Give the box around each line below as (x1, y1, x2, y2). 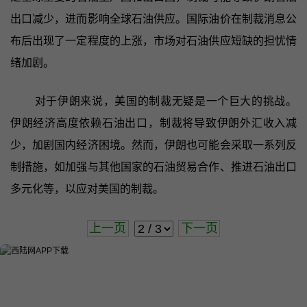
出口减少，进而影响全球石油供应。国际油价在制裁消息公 (10, 12, 297, 25)
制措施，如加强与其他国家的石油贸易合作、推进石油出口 (10, 160, 297, 173)
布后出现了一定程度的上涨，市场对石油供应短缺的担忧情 (10, 34, 297, 47)
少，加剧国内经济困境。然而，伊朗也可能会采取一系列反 (10, 138, 297, 151)
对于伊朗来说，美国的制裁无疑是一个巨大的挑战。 (34, 95, 297, 107)
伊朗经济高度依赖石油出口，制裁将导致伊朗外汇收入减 (10, 116, 297, 129)
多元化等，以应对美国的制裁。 (10, 182, 164, 195)
